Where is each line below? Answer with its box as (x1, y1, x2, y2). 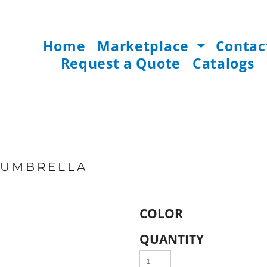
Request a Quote (60, 53, 181, 73)
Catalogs (192, 53, 254, 73)
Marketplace (97, 36, 193, 55)
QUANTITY (139, 231, 204, 247)
